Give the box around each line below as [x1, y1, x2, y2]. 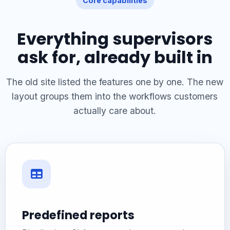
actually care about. [73, 105, 157, 116]
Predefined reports [22, 206, 135, 223]
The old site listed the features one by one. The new [6, 76, 224, 87]
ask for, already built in [17, 45, 213, 69]
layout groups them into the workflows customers [12, 90, 218, 102]
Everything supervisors [17, 27, 213, 50]
